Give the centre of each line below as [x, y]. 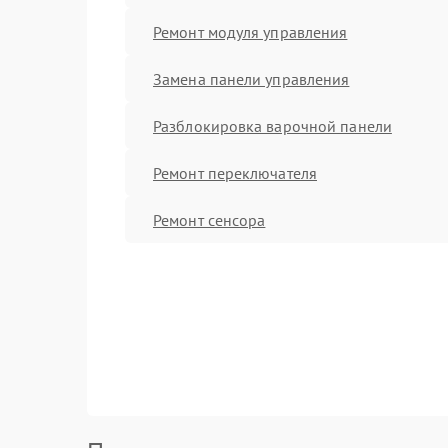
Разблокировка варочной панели [272, 125]
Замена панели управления [251, 78]
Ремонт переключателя [235, 172]
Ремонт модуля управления [250, 31]
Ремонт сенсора [209, 219]
